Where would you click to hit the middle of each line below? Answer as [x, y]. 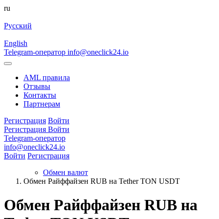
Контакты [40, 95]
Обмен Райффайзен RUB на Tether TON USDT [102, 181]
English [16, 43]
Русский [18, 26]
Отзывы [37, 86]
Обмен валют [66, 172]
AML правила [47, 77]
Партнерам [42, 104]
